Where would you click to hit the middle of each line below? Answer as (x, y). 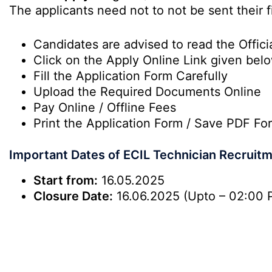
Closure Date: (73, 196)
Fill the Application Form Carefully (131, 76)
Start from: (66, 180)
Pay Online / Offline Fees (105, 107)
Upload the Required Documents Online (147, 92)
